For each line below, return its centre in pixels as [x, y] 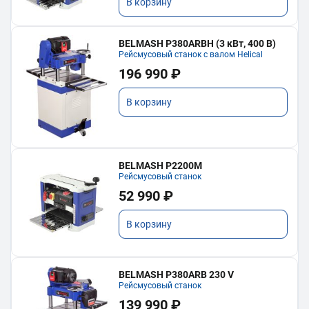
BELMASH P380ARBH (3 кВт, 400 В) [198, 43]
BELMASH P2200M [161, 165]
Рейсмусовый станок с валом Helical [191, 54]
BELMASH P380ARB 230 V [177, 275]
